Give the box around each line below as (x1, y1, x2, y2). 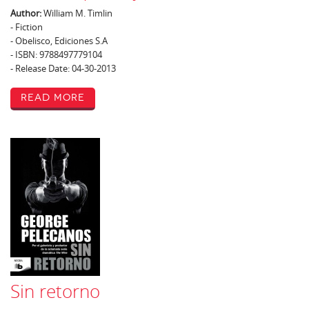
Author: (10, 7, 41, 19)
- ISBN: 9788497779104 (10, 48, 102, 61)
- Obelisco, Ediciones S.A (10, 34, 108, 47)
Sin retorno (10, 279, 100, 303)
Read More (21, 92, 85, 103)
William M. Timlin (41, 7, 112, 19)
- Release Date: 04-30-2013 (10, 62, 116, 74)
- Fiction (10, 21, 43, 33)
